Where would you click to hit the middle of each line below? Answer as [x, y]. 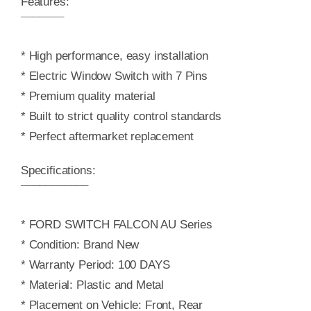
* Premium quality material [88, 96]
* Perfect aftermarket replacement [107, 137]
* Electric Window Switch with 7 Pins [114, 76]
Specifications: [58, 171]
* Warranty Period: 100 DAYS [95, 265]
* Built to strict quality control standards [121, 117]
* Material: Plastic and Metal [92, 285]
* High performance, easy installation [114, 56]
